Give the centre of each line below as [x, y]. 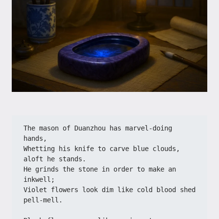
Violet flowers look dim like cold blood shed [109, 190]
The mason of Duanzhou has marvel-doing [98, 128]
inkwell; [39, 179]
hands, [35, 138]
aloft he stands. [55, 159]
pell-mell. [43, 200]
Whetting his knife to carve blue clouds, [102, 149]
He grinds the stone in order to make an [100, 169]
